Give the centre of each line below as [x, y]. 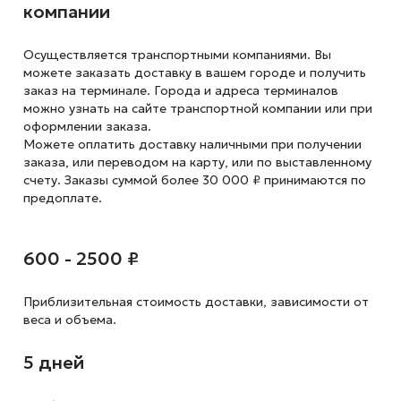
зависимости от [317, 302]
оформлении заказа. [87, 126]
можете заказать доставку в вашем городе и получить [194, 73]
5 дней [53, 363]
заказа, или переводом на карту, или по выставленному [197, 162]
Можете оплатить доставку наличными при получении [192, 144]
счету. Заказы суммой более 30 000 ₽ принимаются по [194, 180]
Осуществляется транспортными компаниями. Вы [177, 55]
